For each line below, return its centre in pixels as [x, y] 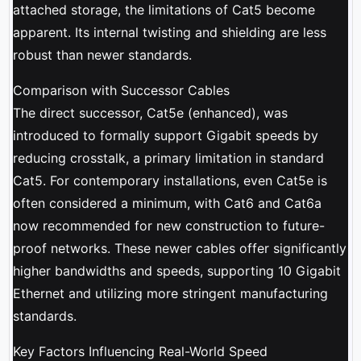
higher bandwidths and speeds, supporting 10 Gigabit [176, 270]
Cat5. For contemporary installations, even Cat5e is [170, 180]
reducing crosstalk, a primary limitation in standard [168, 158]
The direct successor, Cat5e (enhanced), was [150, 112]
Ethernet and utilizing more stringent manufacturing [170, 293]
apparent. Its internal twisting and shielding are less [169, 32]
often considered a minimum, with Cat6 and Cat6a [167, 203]
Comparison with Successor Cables [121, 90]
